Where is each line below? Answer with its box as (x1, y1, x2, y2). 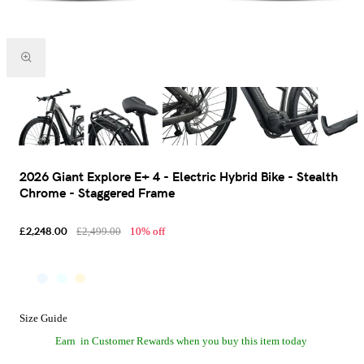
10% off (130, 226, 165, 237)
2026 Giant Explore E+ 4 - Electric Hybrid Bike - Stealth (19, 167, 338, 184)
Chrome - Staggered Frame (19, 184, 175, 201)
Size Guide (19, 312, 67, 324)
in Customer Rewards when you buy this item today (77, 334, 310, 347)
